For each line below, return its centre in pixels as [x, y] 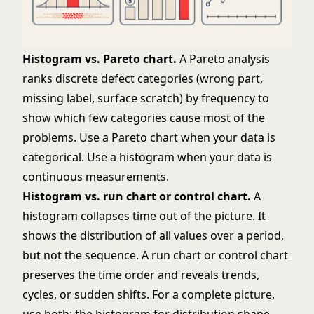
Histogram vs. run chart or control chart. [137, 196]
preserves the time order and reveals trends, [141, 275]
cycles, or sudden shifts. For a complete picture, [149, 294]
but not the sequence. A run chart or [121, 255]
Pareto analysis [230, 59]
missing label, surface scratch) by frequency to [146, 98]
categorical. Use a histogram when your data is [147, 157]
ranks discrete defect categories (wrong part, [143, 78]
